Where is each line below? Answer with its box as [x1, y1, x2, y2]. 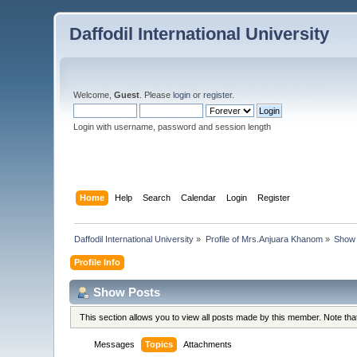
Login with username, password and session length [73, 122, 272, 131]
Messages [94, 339, 135, 350]
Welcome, [73, 90, 115, 100]
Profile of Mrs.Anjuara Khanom [205, 233, 323, 244]
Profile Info [74, 257, 121, 267]
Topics [145, 339, 174, 350]
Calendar [180, 192, 216, 202]
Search [142, 192, 171, 202]
